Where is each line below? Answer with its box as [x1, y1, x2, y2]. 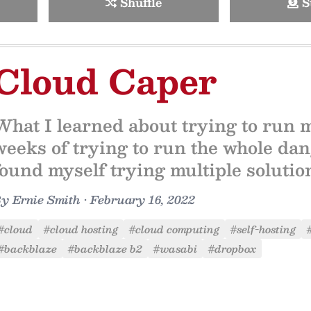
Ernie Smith [12, 190, 81, 209]
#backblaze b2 [68, 240, 142, 257]
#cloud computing [129, 221, 219, 237]
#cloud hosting [44, 221, 118, 237]
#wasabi [153, 240, 197, 257]
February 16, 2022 [90, 190, 195, 209]
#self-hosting [230, 221, 296, 237]
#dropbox [208, 240, 256, 257]
